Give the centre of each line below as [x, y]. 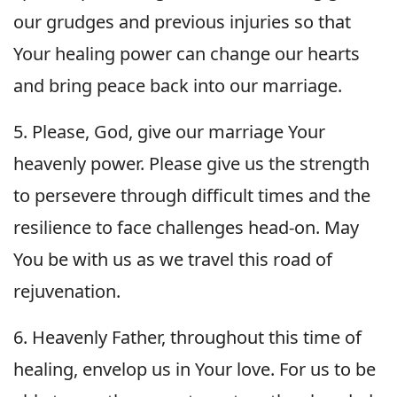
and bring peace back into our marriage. [178, 85]
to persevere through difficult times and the [192, 195]
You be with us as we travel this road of [173, 259]
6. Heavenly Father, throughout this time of [187, 337]
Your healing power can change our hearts [187, 53]
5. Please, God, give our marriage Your [169, 131]
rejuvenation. [67, 291]
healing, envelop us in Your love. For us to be [195, 369]
